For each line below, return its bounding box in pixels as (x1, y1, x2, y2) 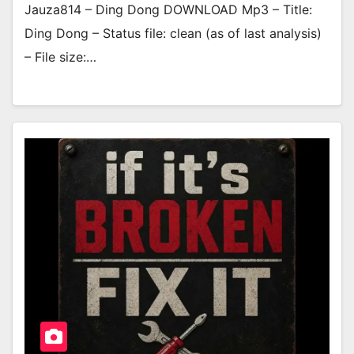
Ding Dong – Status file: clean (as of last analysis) (24, 25, 322, 42)
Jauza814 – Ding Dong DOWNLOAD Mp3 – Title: (24, 2, 312, 18)
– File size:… (24, 49, 96, 66)
